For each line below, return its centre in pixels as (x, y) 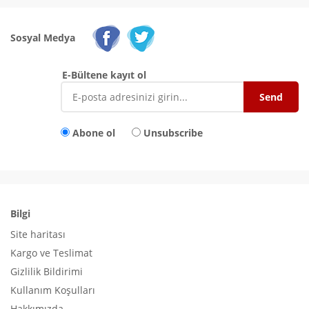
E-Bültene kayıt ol (104, 74)
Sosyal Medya (43, 37)
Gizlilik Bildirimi (47, 271)
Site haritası (38, 234)
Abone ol (94, 132)
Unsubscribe (173, 132)
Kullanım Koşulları (53, 290)
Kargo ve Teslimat (51, 252)
